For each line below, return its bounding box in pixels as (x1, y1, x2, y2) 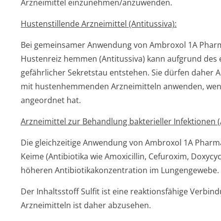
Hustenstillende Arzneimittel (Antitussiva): (21, 18, 177, 29)
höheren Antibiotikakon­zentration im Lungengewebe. (21, 165, 219, 176)
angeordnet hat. (21, 95, 81, 106)
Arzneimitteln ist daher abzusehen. (21, 200, 151, 211)
